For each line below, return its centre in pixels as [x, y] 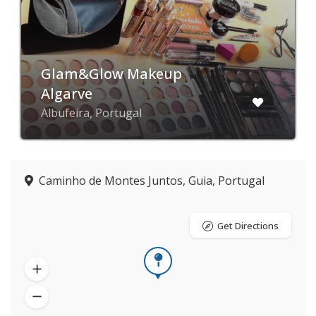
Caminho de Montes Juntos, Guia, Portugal [152, 181]
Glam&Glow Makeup [111, 74]
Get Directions [248, 226]
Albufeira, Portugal [91, 113]
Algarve [67, 93]
